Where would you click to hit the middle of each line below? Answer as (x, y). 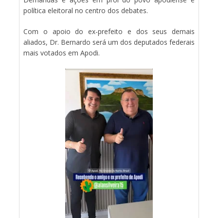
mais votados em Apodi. (62, 53)
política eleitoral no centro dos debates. (86, 10)
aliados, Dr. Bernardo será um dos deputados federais (109, 42)
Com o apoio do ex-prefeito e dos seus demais (109, 31)
